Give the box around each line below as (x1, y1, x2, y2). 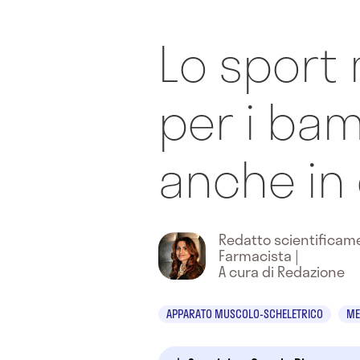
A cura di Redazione (219, 260, 345, 283)
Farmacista (219, 244, 292, 267)
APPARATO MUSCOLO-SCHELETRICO (166, 305, 323, 322)
